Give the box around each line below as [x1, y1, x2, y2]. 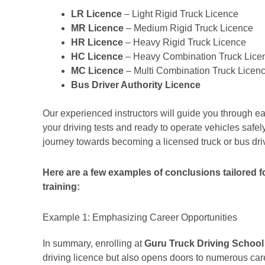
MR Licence [71, 23, 124, 33]
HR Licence [71, 37, 123, 47]
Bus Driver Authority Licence [71, 80, 201, 90]
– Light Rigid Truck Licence [122, 9, 238, 19]
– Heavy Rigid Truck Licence [123, 37, 246, 47]
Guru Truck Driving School [144, 238, 264, 248]
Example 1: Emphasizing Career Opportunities [43, 212, 237, 222]
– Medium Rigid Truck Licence [124, 23, 253, 33]
